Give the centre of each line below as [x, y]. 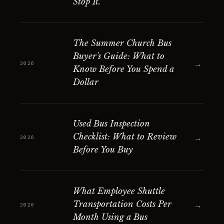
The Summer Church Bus [122, 43]
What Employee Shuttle [119, 191]
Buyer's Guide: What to [119, 56]
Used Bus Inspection [111, 124]
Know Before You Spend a [123, 69]
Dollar [86, 82]
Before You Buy [103, 150]
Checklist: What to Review [125, 137]
